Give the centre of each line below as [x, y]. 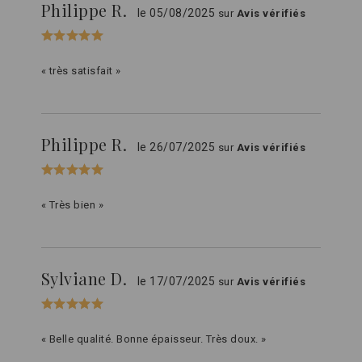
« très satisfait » [81, 71]
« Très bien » [72, 205]
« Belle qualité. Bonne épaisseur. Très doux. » [154, 339]
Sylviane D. [86, 278]
